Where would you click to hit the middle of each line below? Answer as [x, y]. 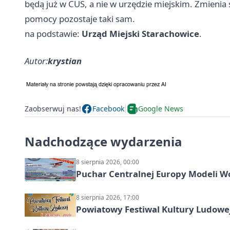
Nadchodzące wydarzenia [103, 141]
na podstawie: [53, 33]
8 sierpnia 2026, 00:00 [108, 162]
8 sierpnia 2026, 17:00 [108, 197]
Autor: [36, 61]
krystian [65, 61]
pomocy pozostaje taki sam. [80, 18]
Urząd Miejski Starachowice [140, 33]
